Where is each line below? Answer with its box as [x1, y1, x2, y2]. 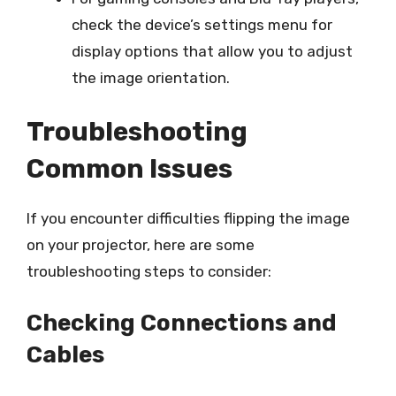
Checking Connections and [27, 308, 337, 337]
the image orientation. [72, 68, 230, 87]
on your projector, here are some [27, 236, 255, 254]
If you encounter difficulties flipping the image [27, 209, 350, 227]
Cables [27, 340, 104, 369]
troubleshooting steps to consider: [27, 263, 271, 280]
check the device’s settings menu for [72, 15, 332, 34]
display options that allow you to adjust [72, 42, 353, 60]
